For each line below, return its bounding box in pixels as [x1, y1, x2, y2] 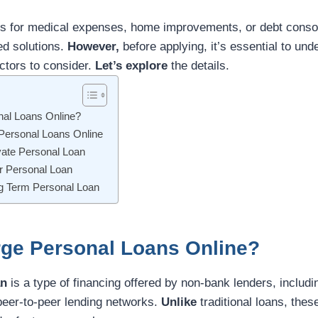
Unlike [161, 295, 197, 309]
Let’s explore [95, 59, 168, 73]
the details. [168, 59, 229, 73]
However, [67, 40, 119, 54]
